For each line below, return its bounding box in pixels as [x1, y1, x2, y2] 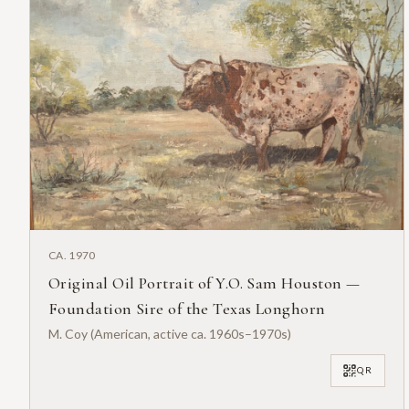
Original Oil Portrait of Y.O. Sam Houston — [48, 272, 361, 293]
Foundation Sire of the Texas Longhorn [48, 298, 326, 319]
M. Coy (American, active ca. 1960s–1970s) [48, 325, 291, 341]
